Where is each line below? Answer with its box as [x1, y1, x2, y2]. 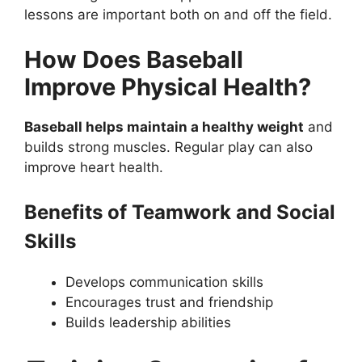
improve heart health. [24, 158, 163, 175]
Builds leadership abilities [65, 314, 231, 331]
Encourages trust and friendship [65, 294, 273, 311]
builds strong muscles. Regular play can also [24, 138, 313, 155]
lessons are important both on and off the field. [24, 6, 332, 23]
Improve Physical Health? [24, 72, 311, 101]
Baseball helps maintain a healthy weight [24, 118, 304, 135]
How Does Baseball [24, 44, 243, 74]
